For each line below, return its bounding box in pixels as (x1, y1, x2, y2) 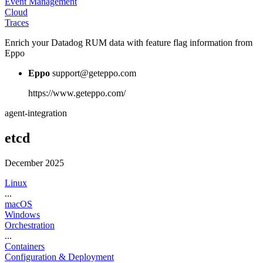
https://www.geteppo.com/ (28, 87, 126, 98)
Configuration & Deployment (5, 251, 114, 262)
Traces (5, 17, 29, 28)
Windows (5, 209, 40, 220)
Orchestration (5, 220, 55, 230)
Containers (5, 241, 45, 251)
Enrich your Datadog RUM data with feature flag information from (5, 37, 252, 48)
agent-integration (5, 107, 67, 118)
